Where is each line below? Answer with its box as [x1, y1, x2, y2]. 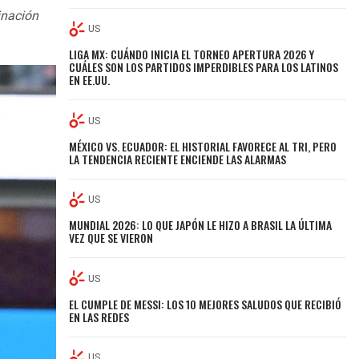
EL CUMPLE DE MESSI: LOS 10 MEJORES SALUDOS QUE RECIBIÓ [69, 295, 342, 313]
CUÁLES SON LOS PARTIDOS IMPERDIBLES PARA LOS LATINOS [69, 58, 339, 76]
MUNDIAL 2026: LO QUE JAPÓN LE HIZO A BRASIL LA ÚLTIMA [69, 216, 333, 234]
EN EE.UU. [69, 71, 111, 89]
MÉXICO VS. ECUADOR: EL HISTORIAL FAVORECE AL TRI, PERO [69, 137, 337, 155]
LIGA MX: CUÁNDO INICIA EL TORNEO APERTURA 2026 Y [69, 46, 315, 63]
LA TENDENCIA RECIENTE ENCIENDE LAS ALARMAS [69, 150, 287, 167]
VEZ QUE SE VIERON [69, 229, 154, 247]
